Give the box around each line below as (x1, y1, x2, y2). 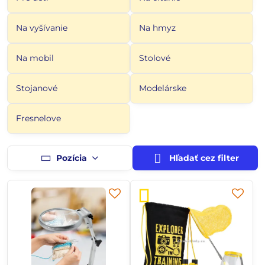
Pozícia (56, 152, 87, 163)
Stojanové (16, 83, 57, 93)
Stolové (139, 53, 170, 63)
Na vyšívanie (16, 22, 67, 33)
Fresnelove (16, 113, 61, 124)
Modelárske (139, 83, 186, 93)
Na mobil (16, 53, 54, 63)
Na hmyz (139, 22, 176, 33)
